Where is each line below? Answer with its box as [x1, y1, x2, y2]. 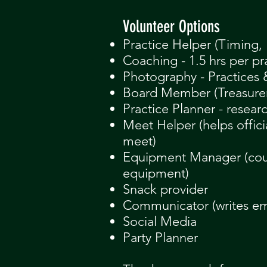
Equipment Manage [123, 149, 237, 165]
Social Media [123, 213, 197, 229]
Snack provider [123, 181, 208, 197]
